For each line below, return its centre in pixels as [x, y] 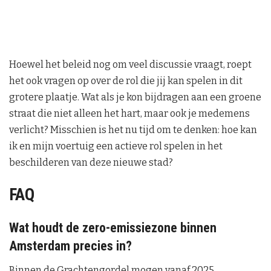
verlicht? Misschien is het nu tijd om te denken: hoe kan [133, 129]
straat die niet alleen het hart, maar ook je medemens [129, 113]
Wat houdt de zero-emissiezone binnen [113, 228]
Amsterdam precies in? [70, 246]
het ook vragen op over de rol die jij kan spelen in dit [126, 80]
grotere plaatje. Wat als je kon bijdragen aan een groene [135, 97]
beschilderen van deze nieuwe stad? [91, 162]
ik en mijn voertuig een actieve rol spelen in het [116, 146]
